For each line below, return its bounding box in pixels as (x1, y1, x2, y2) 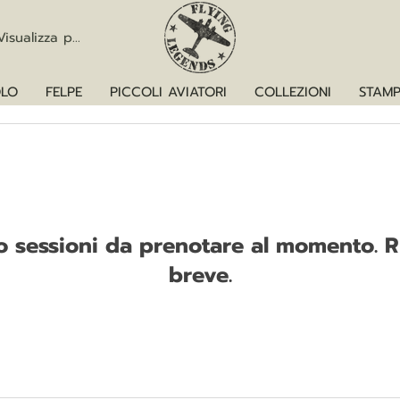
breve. (168, 259, 232, 291)
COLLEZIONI (254, 82, 331, 102)
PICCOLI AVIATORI (110, 82, 227, 102)
